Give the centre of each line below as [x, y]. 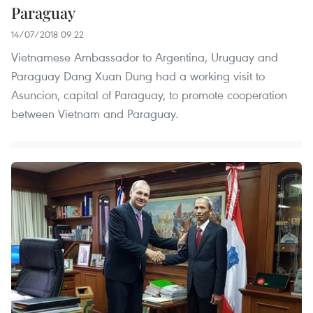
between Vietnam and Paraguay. [95, 113]
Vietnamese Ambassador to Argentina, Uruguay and [145, 57]
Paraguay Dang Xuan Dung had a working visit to [138, 75]
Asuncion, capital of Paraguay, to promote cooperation [149, 94]
